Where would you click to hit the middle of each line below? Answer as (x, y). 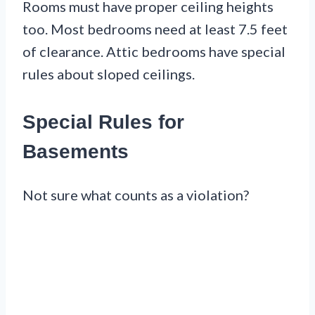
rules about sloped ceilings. (109, 74)
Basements (76, 152)
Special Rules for (103, 122)
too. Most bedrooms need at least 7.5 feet (155, 29)
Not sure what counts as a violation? (136, 194)
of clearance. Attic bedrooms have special (154, 52)
